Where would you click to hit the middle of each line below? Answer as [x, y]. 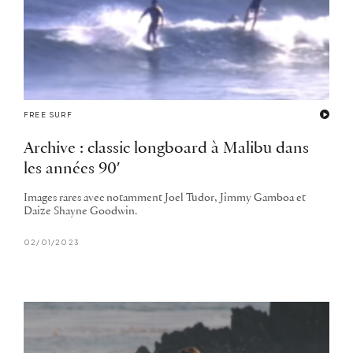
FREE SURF [48, 115]
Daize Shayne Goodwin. [80, 212]
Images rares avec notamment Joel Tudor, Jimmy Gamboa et [165, 199]
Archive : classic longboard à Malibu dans [166, 149]
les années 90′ [72, 169]
